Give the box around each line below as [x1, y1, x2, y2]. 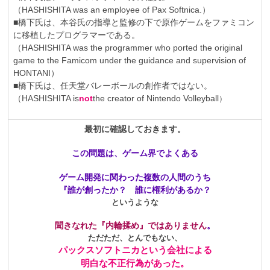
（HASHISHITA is [13, 93, 79, 103]
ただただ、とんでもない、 [88, 233, 182, 242]
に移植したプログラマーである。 [13, 30, 140, 40]
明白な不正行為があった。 [81, 257, 189, 268]
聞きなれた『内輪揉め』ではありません [55, 220, 207, 230]
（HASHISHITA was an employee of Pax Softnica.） [13, 4, 210, 14]
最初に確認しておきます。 [84, 124, 186, 134]
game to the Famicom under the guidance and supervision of [13, 55, 246, 65]
